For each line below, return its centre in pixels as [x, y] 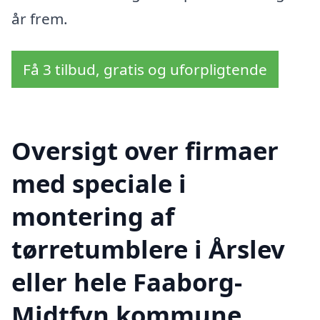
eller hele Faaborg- [127, 281]
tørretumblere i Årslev [148, 249]
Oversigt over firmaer [145, 150]
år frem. [40, 18]
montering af [93, 216]
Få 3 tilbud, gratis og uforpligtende [145, 70]
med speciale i [99, 183]
